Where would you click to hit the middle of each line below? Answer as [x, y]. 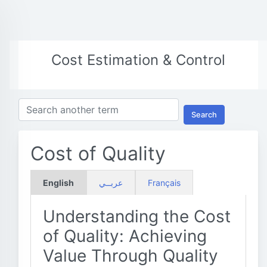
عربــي [111, 183]
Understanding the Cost [137, 216]
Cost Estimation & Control [138, 60]
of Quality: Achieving [125, 236]
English [58, 183]
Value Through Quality [131, 256]
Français [164, 183]
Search [204, 114]
